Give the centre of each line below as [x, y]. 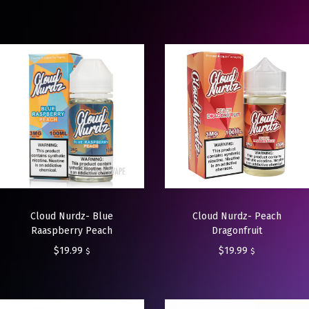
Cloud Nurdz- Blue [72, 217]
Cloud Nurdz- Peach [237, 217]
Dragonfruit [237, 231]
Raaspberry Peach [72, 231]
